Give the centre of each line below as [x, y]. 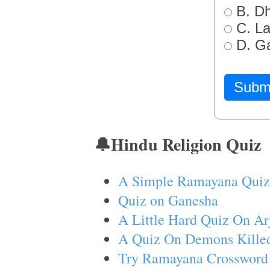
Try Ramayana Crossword [193, 258]
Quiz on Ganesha [168, 200]
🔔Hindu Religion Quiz [177, 144]
